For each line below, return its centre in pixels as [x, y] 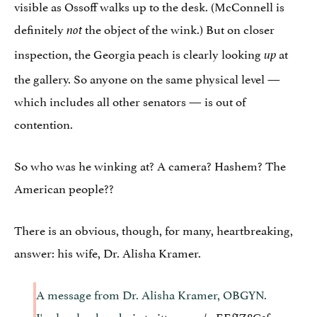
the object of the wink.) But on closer [178, 28]
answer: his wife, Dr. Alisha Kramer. [108, 252]
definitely [40, 28]
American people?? [64, 187]
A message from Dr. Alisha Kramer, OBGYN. [151, 293]
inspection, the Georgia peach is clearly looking [139, 53]
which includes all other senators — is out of [130, 100]
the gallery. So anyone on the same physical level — [147, 77]
